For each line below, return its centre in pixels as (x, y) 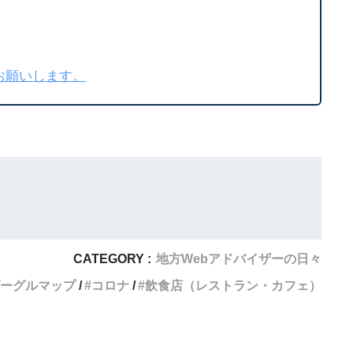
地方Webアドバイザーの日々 (239, 258)
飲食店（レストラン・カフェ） (233, 285)
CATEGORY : (112, 258)
